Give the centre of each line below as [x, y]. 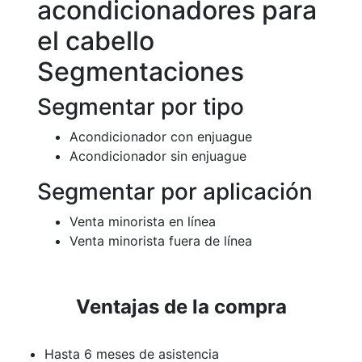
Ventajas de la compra [181, 306]
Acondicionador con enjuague [161, 136]
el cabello [96, 40]
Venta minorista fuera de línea [161, 240]
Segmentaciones [141, 71]
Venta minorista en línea [143, 221]
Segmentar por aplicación [175, 191]
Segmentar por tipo [141, 106]
